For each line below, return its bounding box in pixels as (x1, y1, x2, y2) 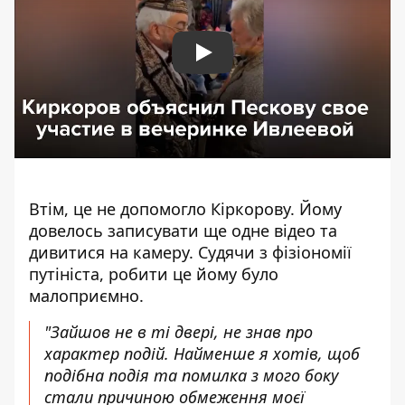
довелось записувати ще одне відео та (29, 220, 337, 241)
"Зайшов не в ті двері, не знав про (44, 321, 313, 343)
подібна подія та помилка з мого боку (44, 364, 338, 386)
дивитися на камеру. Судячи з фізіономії (29, 241, 352, 263)
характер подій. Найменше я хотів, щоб (44, 343, 360, 364)
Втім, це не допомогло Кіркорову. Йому (29, 198, 342, 220)
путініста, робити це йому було (29, 263, 278, 285)
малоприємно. (29, 285, 144, 306)
